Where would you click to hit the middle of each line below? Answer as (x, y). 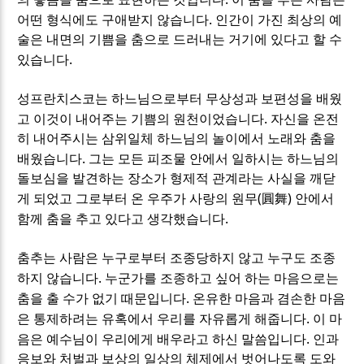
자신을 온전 (305, 119)
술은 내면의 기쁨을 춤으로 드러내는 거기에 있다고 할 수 (180, 39)
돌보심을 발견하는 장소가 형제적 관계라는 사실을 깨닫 (177, 178)
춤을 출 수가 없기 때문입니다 (102, 298)
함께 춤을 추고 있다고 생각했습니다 (121, 219)
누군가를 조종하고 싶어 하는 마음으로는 (222, 278)
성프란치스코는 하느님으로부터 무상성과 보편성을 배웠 (180, 98)
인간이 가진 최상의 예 (279, 19)
